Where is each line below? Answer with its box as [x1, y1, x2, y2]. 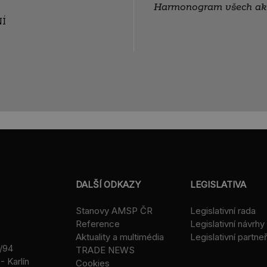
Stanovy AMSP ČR [76, 205, 153, 217]
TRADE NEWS [76, 244, 135, 256]
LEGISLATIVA [190, 179, 246, 191]
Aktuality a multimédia [76, 231, 164, 243]
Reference [76, 218, 120, 230]
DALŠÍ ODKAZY [76, 179, 141, 191]
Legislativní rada [190, 205, 256, 217]
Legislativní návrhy [190, 218, 265, 230]
